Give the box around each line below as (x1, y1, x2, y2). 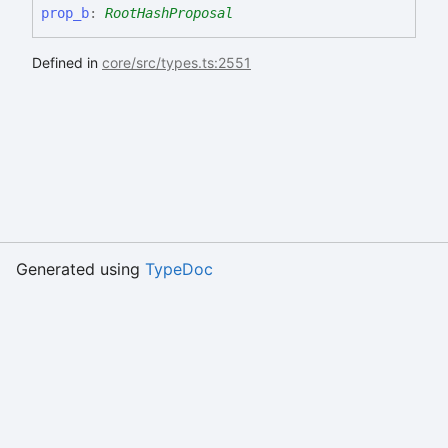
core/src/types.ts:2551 (102, 53, 251, 71)
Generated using (16, 259, 145, 279)
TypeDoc (145, 259, 213, 279)
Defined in (32, 53, 102, 71)
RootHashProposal (105, 4, 233, 21)
